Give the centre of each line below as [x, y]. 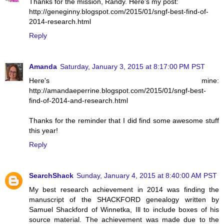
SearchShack [51, 175]
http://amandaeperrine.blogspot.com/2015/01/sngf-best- [117, 90]
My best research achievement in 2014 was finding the [124, 189]
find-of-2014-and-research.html [78, 100]
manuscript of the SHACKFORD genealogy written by [124, 199]
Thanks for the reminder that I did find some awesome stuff [124, 120]
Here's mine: [124, 80]
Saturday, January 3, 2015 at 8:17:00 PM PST [132, 66]
